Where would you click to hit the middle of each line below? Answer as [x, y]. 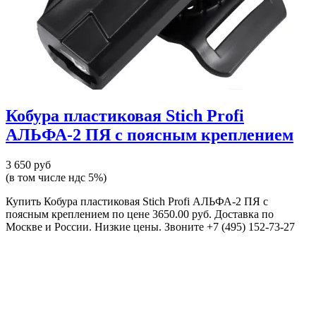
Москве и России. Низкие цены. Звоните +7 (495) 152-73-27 [150, 226]
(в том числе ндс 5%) [56, 177]
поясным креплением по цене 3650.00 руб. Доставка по [140, 214]
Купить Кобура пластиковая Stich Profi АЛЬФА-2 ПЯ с [137, 201]
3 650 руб [28, 164]
